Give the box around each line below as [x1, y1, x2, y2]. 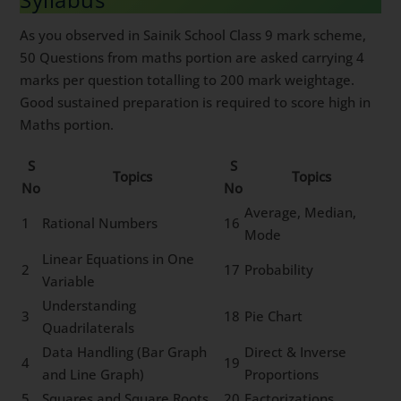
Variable [42, 272, 96, 291]
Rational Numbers [42, 214, 158, 233]
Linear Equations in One [42, 250, 195, 269]
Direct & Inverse [244, 343, 347, 362]
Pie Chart [244, 307, 303, 326]
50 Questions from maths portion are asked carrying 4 [20, 47, 365, 66]
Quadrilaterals [42, 319, 135, 337]
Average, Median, [244, 203, 357, 222]
